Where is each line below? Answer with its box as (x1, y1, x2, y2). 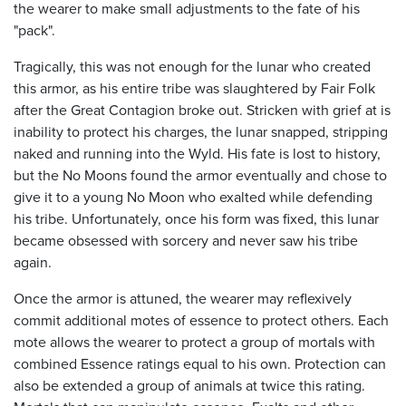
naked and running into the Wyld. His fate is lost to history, (14, 142, 381, 164)
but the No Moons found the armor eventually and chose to (14, 164, 387, 186)
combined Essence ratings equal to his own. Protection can (14, 353, 386, 374)
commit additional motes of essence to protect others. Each (14, 309, 389, 331)
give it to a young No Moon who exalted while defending (14, 186, 372, 208)
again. (14, 251, 52, 273)
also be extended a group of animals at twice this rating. (14, 374, 365, 396)
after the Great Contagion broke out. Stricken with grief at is (14, 99, 391, 121)
